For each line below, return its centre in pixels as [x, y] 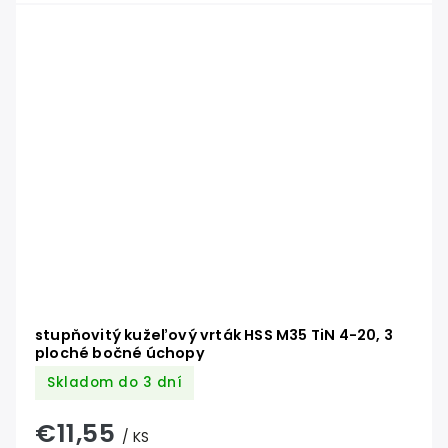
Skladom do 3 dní [114, 383]
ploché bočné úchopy [120, 353]
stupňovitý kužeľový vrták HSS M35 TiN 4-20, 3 [214, 335]
